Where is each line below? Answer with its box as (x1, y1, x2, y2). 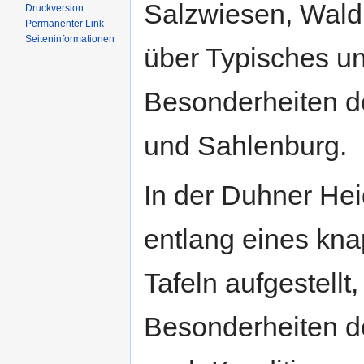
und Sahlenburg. (144, 129, 347, 161)
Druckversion (25, 2, 84, 14)
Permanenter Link (25, 18, 105, 29)
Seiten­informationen (25, 33, 115, 45)
